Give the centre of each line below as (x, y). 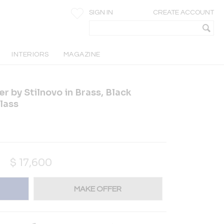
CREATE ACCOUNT (183, 12)
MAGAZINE (82, 54)
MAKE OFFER (98, 189)
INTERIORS (30, 54)
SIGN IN (101, 12)
